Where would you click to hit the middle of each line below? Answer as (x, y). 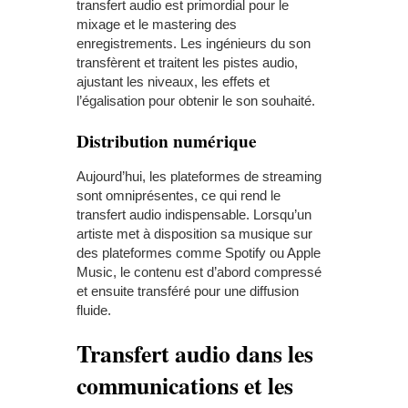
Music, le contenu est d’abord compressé (199, 272)
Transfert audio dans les (195, 354)
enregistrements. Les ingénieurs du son (194, 44)
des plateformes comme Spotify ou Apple (199, 253)
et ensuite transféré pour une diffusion (188, 291)
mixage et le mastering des (157, 25)
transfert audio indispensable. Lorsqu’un (194, 215)
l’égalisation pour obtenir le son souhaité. (198, 101)
